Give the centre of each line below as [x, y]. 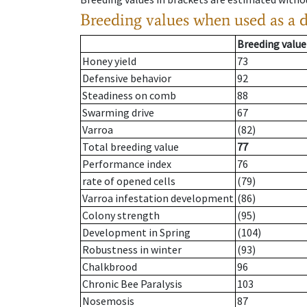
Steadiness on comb [129, 96]
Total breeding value [131, 147]
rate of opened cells [129, 181]
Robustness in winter [132, 250]
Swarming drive [118, 113]
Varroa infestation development [158, 198]
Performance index [127, 164]
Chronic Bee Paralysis [132, 284]
